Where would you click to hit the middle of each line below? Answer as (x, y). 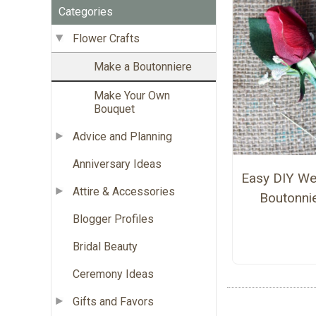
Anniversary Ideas (117, 164)
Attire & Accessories (124, 191)
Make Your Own (132, 95)
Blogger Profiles (113, 219)
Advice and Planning (122, 136)
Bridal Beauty (105, 246)
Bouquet (114, 109)
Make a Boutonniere (143, 66)
